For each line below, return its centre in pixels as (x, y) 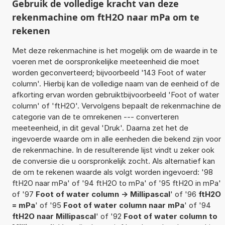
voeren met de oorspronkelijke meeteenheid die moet (105, 61)
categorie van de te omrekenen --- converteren (95, 117)
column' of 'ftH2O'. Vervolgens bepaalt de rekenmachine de (116, 105)
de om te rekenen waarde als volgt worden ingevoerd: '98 (112, 172)
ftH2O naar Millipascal (54, 216)
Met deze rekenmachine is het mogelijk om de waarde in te (115, 50)
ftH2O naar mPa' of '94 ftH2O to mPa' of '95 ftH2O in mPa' (116, 183)
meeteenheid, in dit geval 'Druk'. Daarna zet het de (100, 128)
